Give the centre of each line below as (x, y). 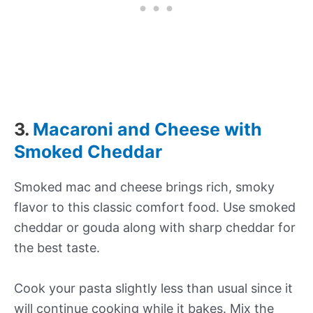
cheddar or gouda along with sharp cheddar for (155, 228)
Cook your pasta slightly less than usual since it (153, 288)
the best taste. (57, 248)
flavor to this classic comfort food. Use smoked (155, 208)
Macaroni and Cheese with (147, 130)
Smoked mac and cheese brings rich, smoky (144, 187)
